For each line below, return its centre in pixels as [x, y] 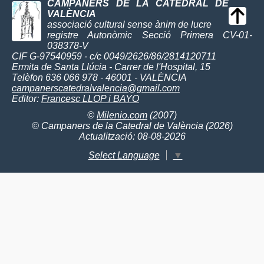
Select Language [124, 155]
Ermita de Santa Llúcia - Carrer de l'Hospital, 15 [111, 67]
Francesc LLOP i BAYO [90, 99]
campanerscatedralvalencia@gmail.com [96, 88]
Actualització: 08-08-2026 [132, 136]
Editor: [27, 99]
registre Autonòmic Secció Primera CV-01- [150, 35]
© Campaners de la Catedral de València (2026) [132, 126]
